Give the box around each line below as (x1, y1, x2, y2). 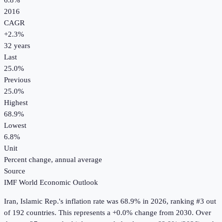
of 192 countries (4, 209, 55, 217)
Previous (4, 76, 31, 84)
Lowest (4, 121, 26, 130)
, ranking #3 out (166, 197, 216, 206)
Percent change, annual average (4, 156, 102, 164)
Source (4, 167, 25, 175)
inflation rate (65, 197, 105, 206)
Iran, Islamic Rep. (4, 197, 59, 206)
